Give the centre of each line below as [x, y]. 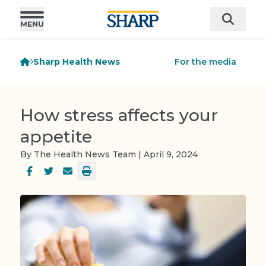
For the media [205, 62]
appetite [56, 137]
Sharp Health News [77, 62]
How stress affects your [119, 115]
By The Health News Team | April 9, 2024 [109, 154]
